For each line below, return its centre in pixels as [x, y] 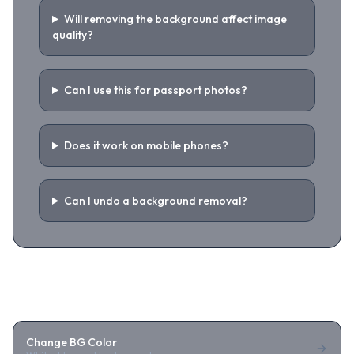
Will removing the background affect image [175, 19]
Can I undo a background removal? [155, 201]
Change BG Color [72, 342]
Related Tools [63, 297]
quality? [73, 35]
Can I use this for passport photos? [155, 90]
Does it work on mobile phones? [146, 145]
